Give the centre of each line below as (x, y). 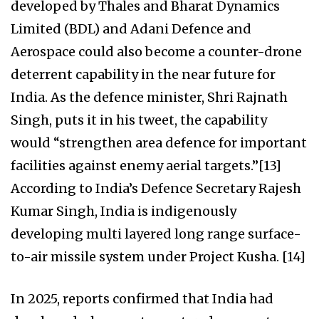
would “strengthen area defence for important (159, 143)
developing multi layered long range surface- (156, 234)
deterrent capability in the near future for (143, 75)
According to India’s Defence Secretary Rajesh (156, 189)
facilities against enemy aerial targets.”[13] (146, 166)
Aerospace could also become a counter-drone (156, 52)
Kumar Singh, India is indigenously (124, 211)
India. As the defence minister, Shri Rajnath (149, 98)
